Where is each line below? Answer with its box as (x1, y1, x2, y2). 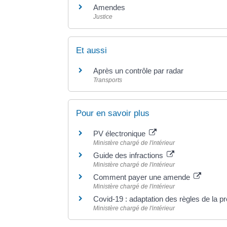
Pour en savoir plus (76, 108, 150, 118)
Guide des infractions (93, 150, 166, 160)
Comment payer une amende (93, 172, 193, 181)
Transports (93, 76, 123, 84)
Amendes (93, 3, 126, 12)
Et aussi (76, 45, 107, 55)
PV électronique (93, 129, 148, 138)
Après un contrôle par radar (93, 66, 184, 75)
